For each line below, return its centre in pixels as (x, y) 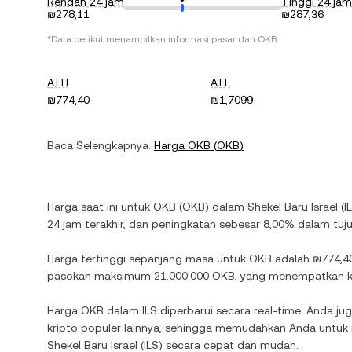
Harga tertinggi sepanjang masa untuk (148, 258)
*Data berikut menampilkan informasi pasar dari (152, 39)
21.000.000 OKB (194, 276)
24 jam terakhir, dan (99, 224)
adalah (292, 258)
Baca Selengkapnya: (99, 145)
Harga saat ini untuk (100, 207)
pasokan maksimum (101, 276)
